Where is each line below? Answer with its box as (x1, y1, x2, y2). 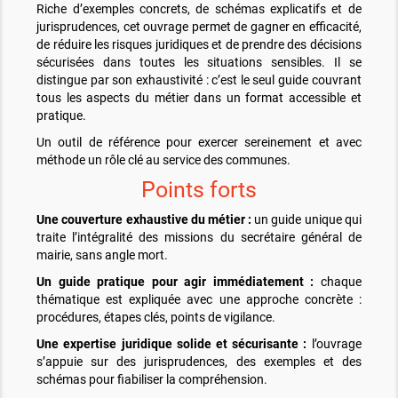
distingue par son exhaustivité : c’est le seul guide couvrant (36, 73, 362, 88)
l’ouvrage (306, 337, 362, 352)
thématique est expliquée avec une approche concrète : (36, 292, 362, 307)
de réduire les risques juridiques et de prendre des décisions (36, 37, 362, 52)
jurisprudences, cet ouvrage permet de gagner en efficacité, (36, 20, 362, 35)
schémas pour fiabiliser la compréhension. (36, 372, 268, 387)
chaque (320, 275, 362, 290)
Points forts (140, 177, 257, 203)
